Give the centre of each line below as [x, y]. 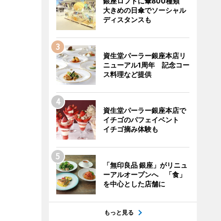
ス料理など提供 [127, 74]
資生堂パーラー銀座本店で [144, 110]
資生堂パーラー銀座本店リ [144, 55]
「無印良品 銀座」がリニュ [145, 165]
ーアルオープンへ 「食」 [144, 174]
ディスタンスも [127, 19]
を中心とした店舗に [134, 184]
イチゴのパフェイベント [144, 120]
